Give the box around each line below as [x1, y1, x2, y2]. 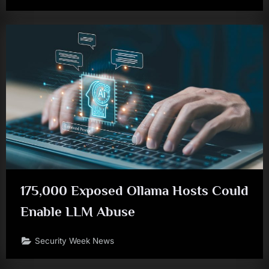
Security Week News [35, 236, 115, 246]
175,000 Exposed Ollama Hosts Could [20, 182, 249, 198]
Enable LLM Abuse [20, 203, 135, 219]
